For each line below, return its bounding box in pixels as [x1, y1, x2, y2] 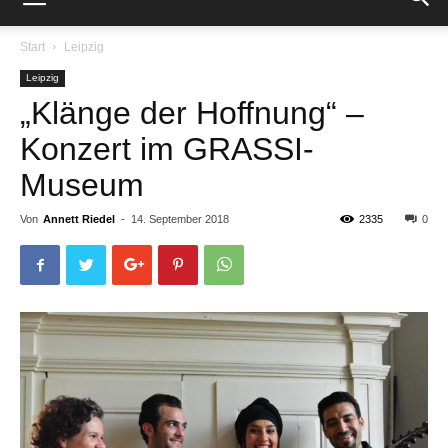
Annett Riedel [43, 213, 115, 225]
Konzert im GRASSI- [20, 131, 314, 167]
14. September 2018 [131, 213, 229, 225]
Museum [20, 167, 144, 203]
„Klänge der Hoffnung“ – [20, 95, 364, 131]
